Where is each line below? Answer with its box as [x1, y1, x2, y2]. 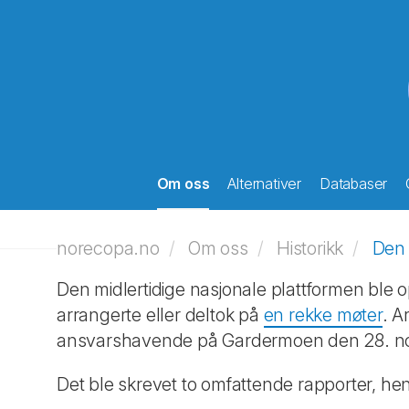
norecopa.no [57, 237, 160, 259]
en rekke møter [263, 304, 383, 326]
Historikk [277, 237, 344, 259]
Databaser [319, 174, 388, 193]
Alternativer [227, 174, 301, 193]
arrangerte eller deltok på [57, 304, 264, 326]
